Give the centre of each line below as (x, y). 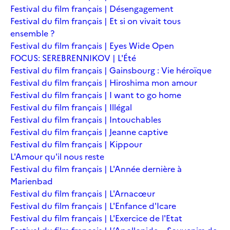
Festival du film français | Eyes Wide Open (92, 45)
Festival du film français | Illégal (71, 107)
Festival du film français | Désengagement (92, 8)
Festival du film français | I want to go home (96, 95)
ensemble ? (32, 33)
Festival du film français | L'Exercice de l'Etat (96, 218)
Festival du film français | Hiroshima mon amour (104, 82)
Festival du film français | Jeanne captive (89, 132)
